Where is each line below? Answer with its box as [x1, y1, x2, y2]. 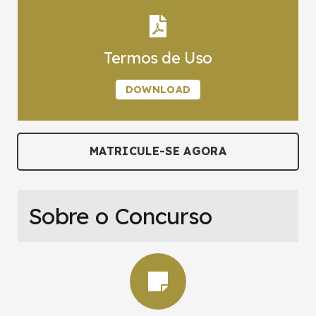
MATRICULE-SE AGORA [90, 144, 226, 159]
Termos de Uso [104, 47, 212, 68]
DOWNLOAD [125, 83, 191, 96]
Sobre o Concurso [28, 202, 212, 231]
